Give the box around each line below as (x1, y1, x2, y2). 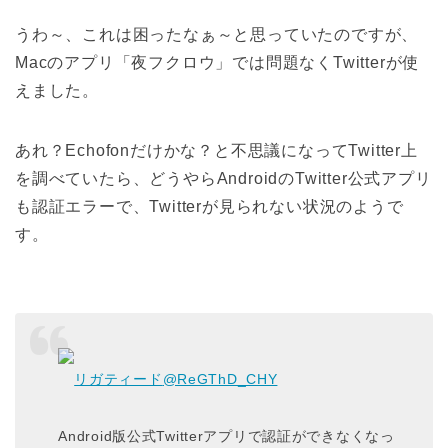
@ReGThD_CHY (162, 370, 278, 387)
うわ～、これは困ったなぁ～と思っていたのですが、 (15, 26, 419, 44)
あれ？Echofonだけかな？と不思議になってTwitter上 (15, 142, 418, 160)
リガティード (74, 370, 163, 387)
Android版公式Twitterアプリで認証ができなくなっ (58, 427, 395, 444)
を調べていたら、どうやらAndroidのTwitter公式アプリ (15, 170, 432, 188)
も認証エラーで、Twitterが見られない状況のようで (15, 198, 404, 216)
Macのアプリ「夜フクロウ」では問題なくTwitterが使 (15, 54, 420, 72)
